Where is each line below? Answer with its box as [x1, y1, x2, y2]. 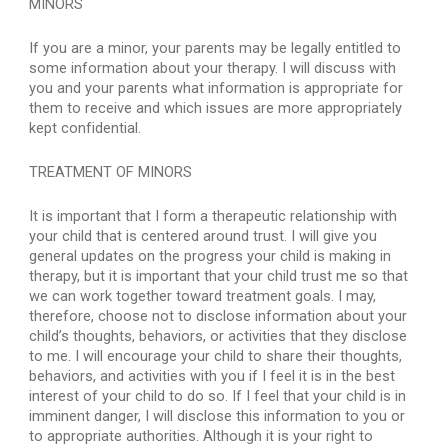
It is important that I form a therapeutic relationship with [29, 207, 398, 225]
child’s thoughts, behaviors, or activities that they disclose [29, 327, 408, 345]
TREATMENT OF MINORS [29, 163, 193, 181]
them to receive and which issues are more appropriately [29, 99, 403, 117]
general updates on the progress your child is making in [29, 247, 392, 265]
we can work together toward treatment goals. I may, [29, 287, 377, 305]
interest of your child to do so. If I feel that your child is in [29, 387, 407, 405]
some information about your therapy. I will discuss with [29, 59, 397, 77]
